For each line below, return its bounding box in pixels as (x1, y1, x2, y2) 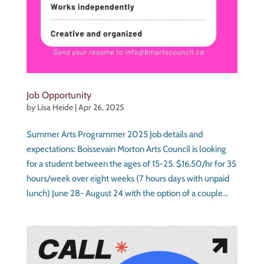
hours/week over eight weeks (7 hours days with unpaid (26, 173, 229, 184)
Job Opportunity (26, 89, 91, 101)
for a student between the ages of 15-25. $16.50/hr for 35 (26, 158, 236, 169)
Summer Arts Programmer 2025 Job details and (26, 128, 203, 140)
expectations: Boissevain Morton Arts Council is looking (26, 143, 226, 154)
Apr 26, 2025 (78, 101, 124, 113)
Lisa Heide (37, 101, 73, 113)
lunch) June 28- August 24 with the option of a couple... (26, 187, 228, 199)
